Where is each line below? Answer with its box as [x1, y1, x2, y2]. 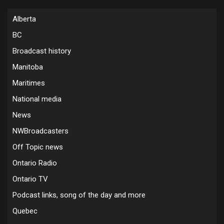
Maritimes [12, 78, 45, 87]
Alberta [12, 14, 36, 23]
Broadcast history [12, 46, 71, 55]
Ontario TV [12, 174, 48, 183]
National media [12, 94, 61, 103]
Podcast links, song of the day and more [12, 190, 145, 199]
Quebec [12, 206, 37, 215]
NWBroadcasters [12, 126, 68, 135]
